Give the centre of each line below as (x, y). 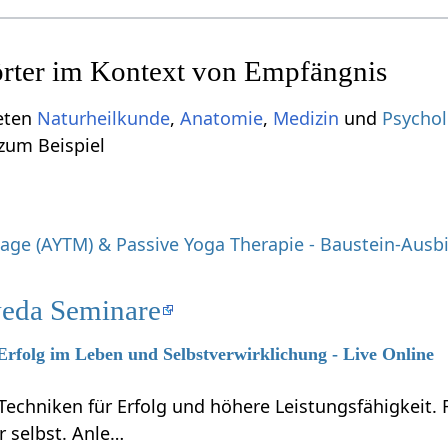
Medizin (306, 117)
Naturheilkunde (104, 117)
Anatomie (222, 117)
